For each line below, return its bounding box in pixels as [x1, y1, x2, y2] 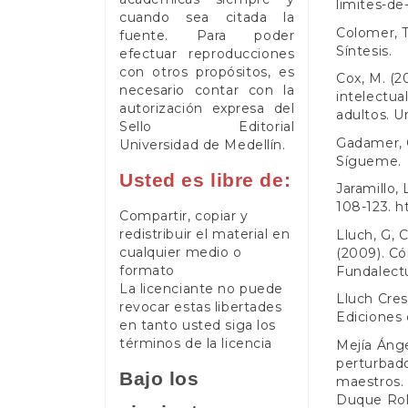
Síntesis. [336, 42, 393, 59]
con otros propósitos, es [119, 63, 295, 80]
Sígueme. [336, 152, 402, 169]
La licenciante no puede [119, 280, 283, 297]
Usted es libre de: [119, 169, 291, 191]
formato [119, 261, 175, 279]
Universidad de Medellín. [119, 136, 286, 153]
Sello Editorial [119, 117, 295, 135]
